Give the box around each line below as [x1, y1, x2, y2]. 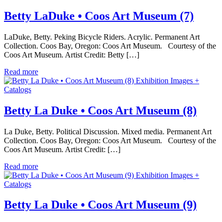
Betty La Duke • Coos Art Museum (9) [4, 198, 197, 212]
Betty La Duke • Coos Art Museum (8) [4, 104, 197, 117]
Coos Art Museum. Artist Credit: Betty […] [4, 50, 139, 59]
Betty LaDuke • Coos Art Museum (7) [4, 9, 194, 22]
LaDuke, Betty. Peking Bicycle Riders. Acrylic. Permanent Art [4, 32, 200, 41]
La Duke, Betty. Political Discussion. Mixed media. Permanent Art [4, 127, 212, 136]
